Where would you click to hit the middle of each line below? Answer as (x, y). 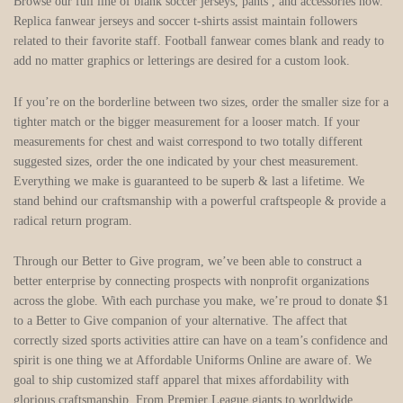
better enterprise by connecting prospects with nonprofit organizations (191, 282)
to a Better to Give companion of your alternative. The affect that (180, 321)
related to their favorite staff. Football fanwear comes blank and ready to (199, 40)
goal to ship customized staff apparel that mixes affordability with (181, 381)
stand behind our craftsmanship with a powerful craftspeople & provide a (200, 201)
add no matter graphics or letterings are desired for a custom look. (182, 60)
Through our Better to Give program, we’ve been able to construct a (188, 262)
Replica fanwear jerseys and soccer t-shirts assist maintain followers (185, 21)
